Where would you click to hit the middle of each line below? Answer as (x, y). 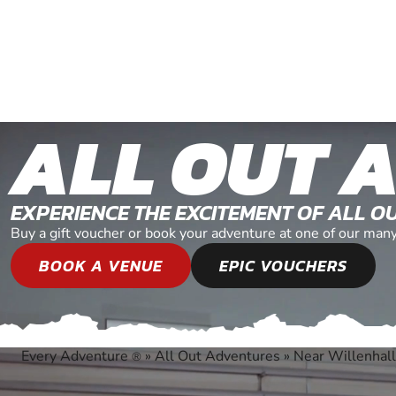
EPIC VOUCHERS (283, 266)
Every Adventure (76, 356)
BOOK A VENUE (101, 266)
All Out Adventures (217, 356)
